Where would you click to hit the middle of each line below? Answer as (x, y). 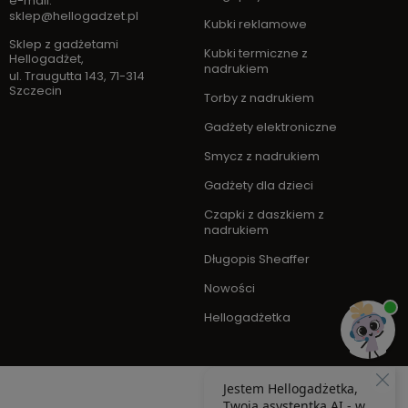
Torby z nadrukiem (259, 98)
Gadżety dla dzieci (259, 185)
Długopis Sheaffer (257, 259)
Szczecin (36, 91)
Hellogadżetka (247, 317)
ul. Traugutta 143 (56, 76)
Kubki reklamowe (255, 24)
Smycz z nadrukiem (262, 156)
